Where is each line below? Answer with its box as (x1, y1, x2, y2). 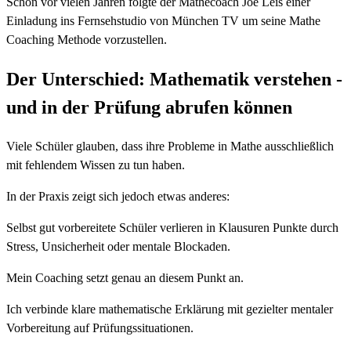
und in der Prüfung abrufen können (6, 96, 292, 118)
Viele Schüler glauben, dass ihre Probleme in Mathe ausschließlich (6, 139, 334, 153)
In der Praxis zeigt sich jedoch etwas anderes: (6, 189, 230, 203)
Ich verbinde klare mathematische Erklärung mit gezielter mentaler (6, 302, 333, 316)
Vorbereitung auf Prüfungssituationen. (6, 320, 194, 335)
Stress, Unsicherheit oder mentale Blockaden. (6, 239, 230, 253)
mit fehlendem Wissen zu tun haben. (6, 157, 185, 172)
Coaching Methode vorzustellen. (6, 33, 167, 47)
